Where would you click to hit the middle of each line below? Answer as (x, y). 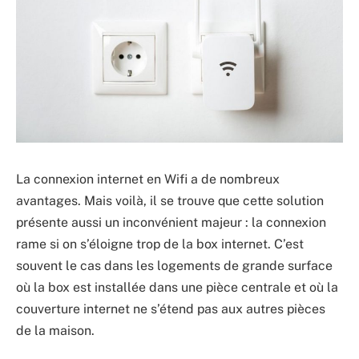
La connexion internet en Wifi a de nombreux (148, 179)
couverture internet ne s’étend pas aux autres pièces (171, 309)
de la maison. (55, 330)
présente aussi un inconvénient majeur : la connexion (171, 222)
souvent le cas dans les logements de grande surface (174, 265)
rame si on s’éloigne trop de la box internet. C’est (160, 244)
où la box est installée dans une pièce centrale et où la (177, 287)
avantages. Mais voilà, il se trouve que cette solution (170, 200)
